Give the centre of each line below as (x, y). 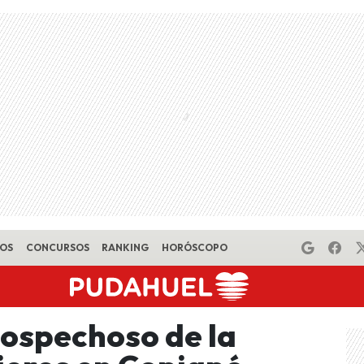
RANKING (126, 247)
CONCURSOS (57, 247)
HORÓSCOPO (194, 247)
